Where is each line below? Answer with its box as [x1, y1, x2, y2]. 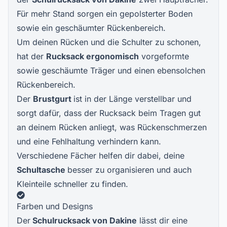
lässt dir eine [137, 215, 187, 225]
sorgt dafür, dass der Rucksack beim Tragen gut [17, 108, 201, 118]
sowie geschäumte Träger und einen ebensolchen [17, 65, 205, 75]
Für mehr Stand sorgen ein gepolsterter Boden [17, 9, 193, 19]
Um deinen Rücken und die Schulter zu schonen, [17, 37, 201, 47]
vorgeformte [139, 51, 189, 61]
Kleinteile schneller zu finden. [17, 179, 128, 189]
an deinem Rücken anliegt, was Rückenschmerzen [17, 122, 207, 132]
